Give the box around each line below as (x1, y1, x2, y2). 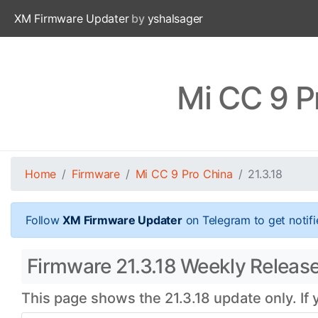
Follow (26, 213, 63, 227)
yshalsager (147, 11, 204, 26)
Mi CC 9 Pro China (135, 167, 233, 181)
